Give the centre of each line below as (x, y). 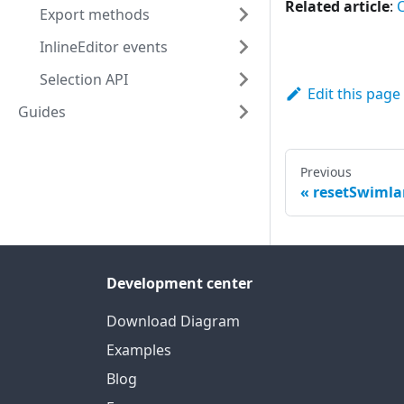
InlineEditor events (104, 47)
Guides (42, 112)
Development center (179, 284)
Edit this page (353, 94)
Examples (139, 350)
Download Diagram (173, 321)
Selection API (84, 79)
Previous (326, 172)
